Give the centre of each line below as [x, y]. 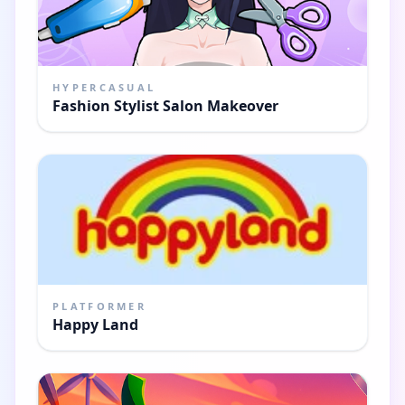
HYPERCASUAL [104, 87]
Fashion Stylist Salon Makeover [165, 105]
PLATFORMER [99, 306]
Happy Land [95, 324]
